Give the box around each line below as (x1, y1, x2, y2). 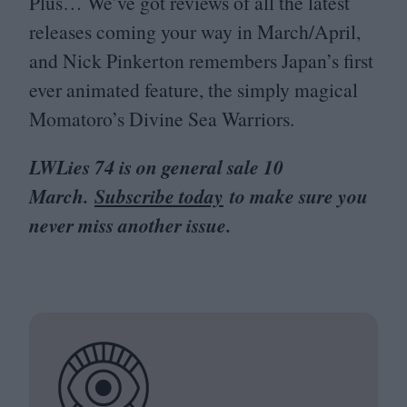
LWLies (29, 154, 94, 182)
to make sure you (223, 183, 368, 211)
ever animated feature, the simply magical (29, 75, 358, 103)
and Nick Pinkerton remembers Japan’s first (29, 46, 373, 74)
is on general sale (114, 154, 263, 182)
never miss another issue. (29, 212, 231, 240)
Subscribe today (94, 183, 223, 211)
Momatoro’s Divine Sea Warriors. (29, 104, 294, 132)
